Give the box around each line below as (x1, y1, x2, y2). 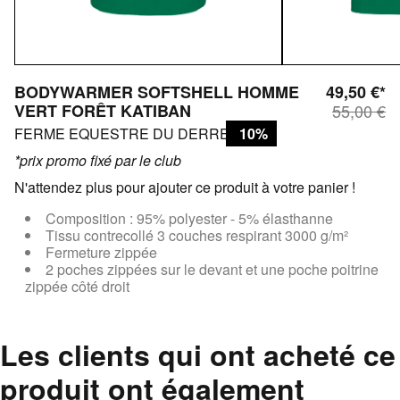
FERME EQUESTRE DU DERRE (14, 123, 229, 145)
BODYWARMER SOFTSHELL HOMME (14, 80, 299, 104)
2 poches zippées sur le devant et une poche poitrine (46, 259, 379, 280)
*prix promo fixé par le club (14, 150, 181, 171)
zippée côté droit (25, 276, 129, 297)
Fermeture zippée (46, 242, 157, 263)
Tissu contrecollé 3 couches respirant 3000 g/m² (46, 225, 348, 246)
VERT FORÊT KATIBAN (14, 99, 191, 123)
